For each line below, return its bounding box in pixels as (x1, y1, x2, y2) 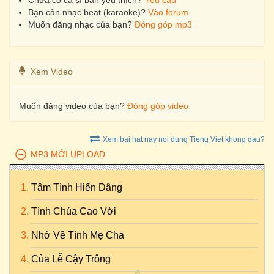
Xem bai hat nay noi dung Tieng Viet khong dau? (103, 135, 265, 144)
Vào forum (148, 7, 188, 17)
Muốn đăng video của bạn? (19, 101, 127, 111)
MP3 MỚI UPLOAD (31, 149, 105, 159)
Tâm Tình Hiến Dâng (31, 182, 122, 193)
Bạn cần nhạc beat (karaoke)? (28, 7, 148, 17)
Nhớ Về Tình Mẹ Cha (31, 230, 124, 240)
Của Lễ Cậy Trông (31, 254, 111, 264)
